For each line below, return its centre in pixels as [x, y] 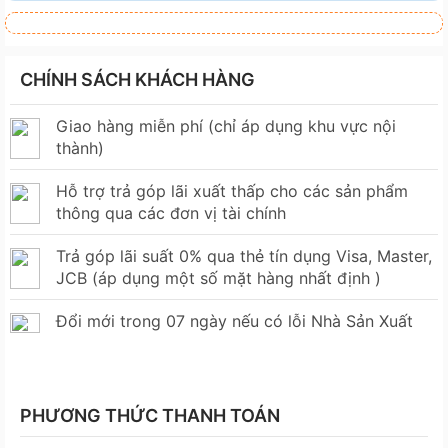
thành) [80, 148]
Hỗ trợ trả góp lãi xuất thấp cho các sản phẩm [232, 191]
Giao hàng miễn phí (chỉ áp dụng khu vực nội [226, 126]
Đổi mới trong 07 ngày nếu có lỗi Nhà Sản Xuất [234, 321]
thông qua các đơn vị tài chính [171, 213]
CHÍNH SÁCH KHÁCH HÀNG [137, 80]
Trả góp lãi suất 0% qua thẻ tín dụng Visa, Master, [244, 256]
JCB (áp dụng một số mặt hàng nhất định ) [218, 278]
